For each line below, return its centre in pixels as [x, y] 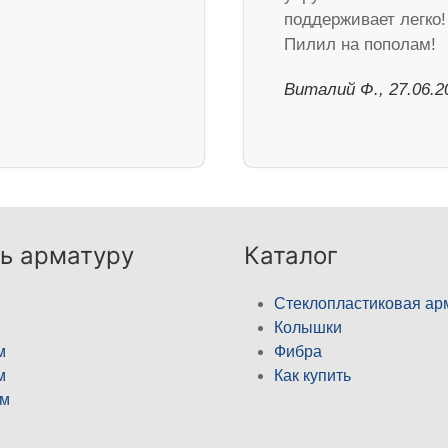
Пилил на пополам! [360, 45]
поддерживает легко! [365, 20]
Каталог [291, 256]
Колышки [308, 328]
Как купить [312, 376]
